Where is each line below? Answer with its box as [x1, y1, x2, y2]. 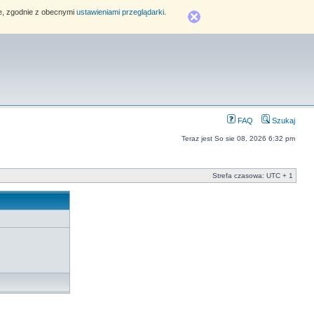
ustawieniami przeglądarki [76, 8, 164, 16]
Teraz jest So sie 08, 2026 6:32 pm [182, 135, 295, 142]
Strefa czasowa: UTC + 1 [212, 172, 293, 179]
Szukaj [270, 116, 295, 125]
